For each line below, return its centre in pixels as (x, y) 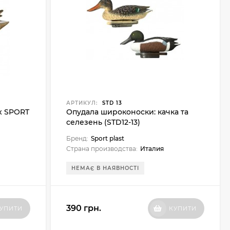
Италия (152, 149)
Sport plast (107, 138)
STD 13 (111, 103)
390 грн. (83, 208)
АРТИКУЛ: (82, 103)
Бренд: (77, 138)
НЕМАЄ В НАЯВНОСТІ (105, 168)
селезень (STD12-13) (103, 122)
